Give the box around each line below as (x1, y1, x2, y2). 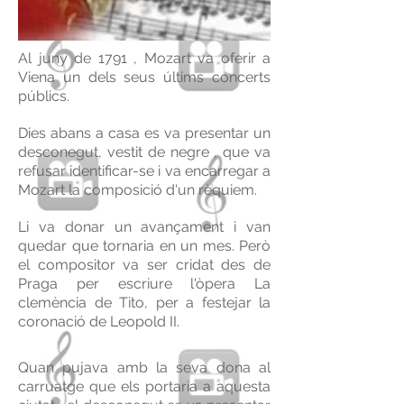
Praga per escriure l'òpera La (18, 275, 271, 292)
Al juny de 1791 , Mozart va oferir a (18, 50, 271, 67)
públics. (18, 87, 69, 105)
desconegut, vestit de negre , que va (18, 143, 271, 161)
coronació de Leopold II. (18, 313, 179, 330)
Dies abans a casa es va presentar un (18, 124, 271, 142)
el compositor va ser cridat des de (18, 256, 271, 273)
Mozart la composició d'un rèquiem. (18, 181, 257, 198)
